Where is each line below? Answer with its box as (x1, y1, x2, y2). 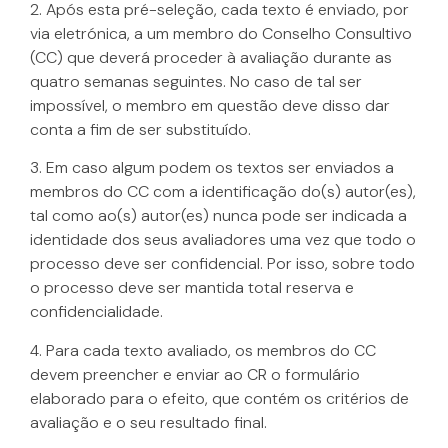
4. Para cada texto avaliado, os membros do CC (30, 339, 376, 361)
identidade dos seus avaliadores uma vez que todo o (30, 229, 416, 251)
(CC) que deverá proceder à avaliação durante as (30, 46, 392, 68)
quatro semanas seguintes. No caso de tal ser (30, 70, 362, 92)
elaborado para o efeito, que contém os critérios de (30, 387, 409, 409)
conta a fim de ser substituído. (30, 118, 251, 140)
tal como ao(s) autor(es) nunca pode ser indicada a (30, 205, 407, 227)
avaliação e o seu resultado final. (30, 411, 267, 433)
